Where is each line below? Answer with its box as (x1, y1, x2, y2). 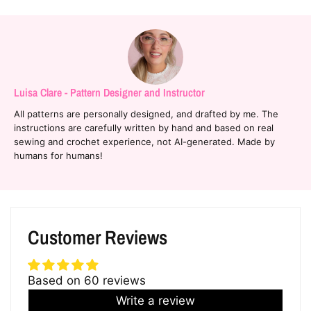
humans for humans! (14, 149, 103, 161)
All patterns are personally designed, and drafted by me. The (14, 108, 279, 119)
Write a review (116, 293, 195, 308)
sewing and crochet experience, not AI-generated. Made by (14, 135, 276, 147)
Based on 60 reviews (28, 273, 146, 287)
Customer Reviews (28, 224, 167, 251)
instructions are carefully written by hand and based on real (14, 121, 274, 133)
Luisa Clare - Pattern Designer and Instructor (14, 84, 205, 100)
